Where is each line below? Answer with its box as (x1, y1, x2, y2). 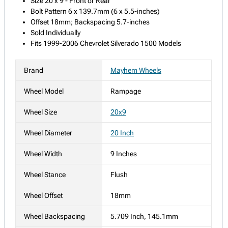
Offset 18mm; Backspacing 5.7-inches (31, 18, 150, 26)
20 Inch (110, 129, 134, 137)
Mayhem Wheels (110, 66, 161, 75)
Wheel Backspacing (24, 212, 85, 221)
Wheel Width (24, 150, 62, 158)
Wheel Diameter (24, 129, 72, 137)
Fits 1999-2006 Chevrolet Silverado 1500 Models (31, 39, 181, 48)
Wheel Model (24, 87, 64, 96)
